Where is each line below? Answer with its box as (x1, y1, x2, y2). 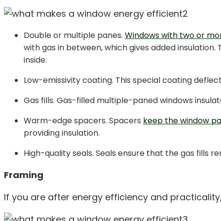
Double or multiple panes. (24, 29, 125, 41)
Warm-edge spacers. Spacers (24, 114, 143, 126)
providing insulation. (24, 127, 100, 139)
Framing (4, 168, 43, 181)
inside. (24, 54, 47, 66)
